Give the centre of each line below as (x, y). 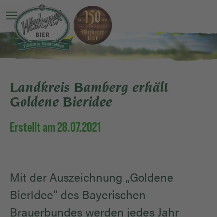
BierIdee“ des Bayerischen (78, 194)
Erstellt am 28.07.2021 (55, 127)
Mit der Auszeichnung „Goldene (92, 177)
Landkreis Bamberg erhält (89, 87)
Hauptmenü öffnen (43, 20)
